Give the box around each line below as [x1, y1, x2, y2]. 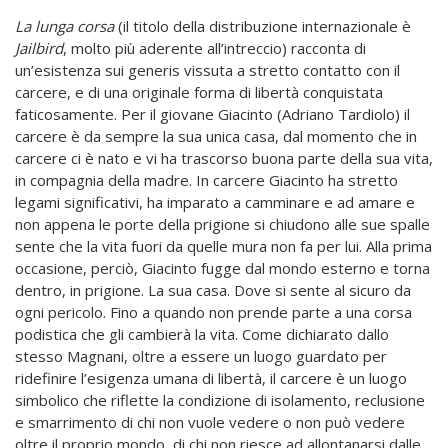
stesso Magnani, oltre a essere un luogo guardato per [15, 345, 387, 366]
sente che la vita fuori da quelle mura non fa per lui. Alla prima [15, 235, 432, 256]
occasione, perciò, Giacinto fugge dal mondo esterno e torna [15, 257, 430, 278]
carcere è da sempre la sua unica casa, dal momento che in [15, 125, 417, 146]
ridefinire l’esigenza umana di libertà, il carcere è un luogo [15, 367, 407, 388]
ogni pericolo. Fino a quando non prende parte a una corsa [15, 301, 412, 322]
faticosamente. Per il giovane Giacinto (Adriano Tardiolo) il [15, 103, 410, 124]
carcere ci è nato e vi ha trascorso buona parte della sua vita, [15, 147, 433, 168]
